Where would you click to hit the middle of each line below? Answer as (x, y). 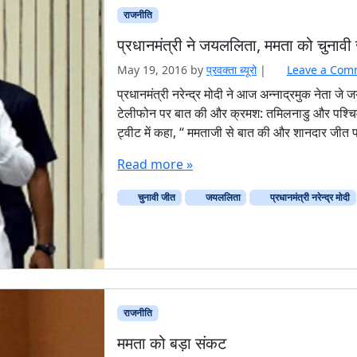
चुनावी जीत (155, 198)
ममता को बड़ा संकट (172, 343)
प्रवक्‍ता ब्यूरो (232, 70)
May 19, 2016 (153, 70)
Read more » (155, 165)
